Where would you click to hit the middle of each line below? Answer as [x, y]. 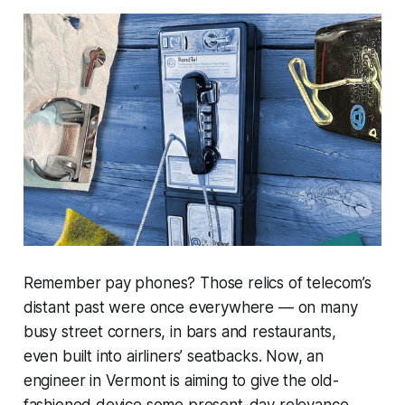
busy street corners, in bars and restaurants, [180, 331]
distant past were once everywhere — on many [190, 307]
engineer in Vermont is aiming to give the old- [181, 380]
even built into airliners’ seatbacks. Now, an [174, 356]
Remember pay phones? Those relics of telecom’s [197, 283]
